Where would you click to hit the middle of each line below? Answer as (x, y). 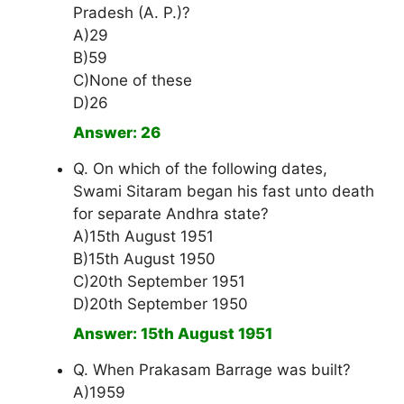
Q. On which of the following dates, (200, 169)
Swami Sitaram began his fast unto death (224, 192)
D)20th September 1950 (161, 304)
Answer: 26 (117, 133)
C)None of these (133, 81)
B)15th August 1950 (144, 259)
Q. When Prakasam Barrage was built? (212, 370)
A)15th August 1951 (143, 237)
